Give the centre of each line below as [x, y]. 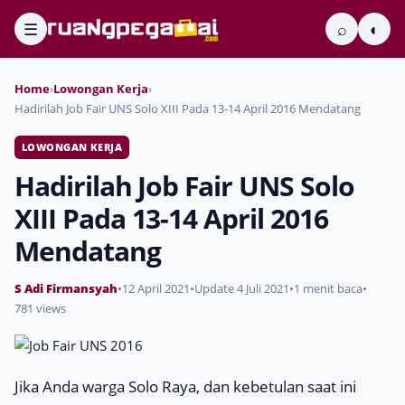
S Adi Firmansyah [66, 288]
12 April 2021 [156, 288]
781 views [40, 308]
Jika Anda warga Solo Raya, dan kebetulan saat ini [185, 386]
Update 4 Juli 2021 [242, 288]
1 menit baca [328, 288]
